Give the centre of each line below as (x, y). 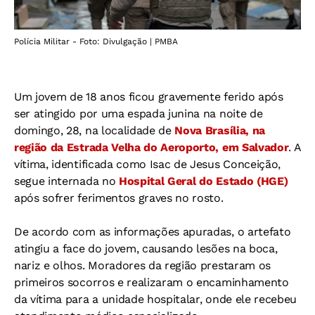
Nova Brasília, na (220, 131)
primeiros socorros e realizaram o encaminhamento (152, 283)
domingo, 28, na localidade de (95, 131)
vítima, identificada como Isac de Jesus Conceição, (147, 165)
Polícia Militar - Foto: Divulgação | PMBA (96, 42)
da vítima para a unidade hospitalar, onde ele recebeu (156, 300)
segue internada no (65, 181)
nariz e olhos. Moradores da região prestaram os (142, 266)
